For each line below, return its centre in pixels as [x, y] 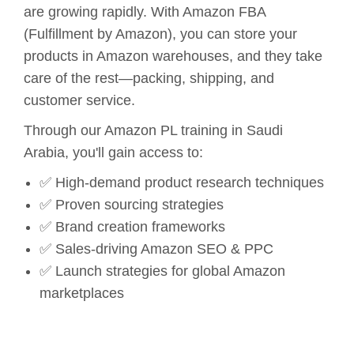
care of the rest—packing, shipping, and [149, 78]
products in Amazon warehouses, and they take [173, 56]
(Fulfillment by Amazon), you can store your [160, 34]
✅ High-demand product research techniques [182, 182]
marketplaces [82, 293]
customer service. [79, 100]
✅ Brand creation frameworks [132, 226]
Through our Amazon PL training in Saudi [153, 130]
